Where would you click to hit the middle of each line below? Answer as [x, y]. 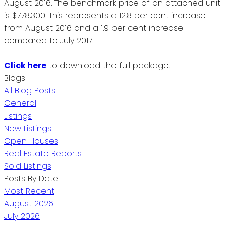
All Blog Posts [30, 90]
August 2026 [29, 203]
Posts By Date [31, 178]
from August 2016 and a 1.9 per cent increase [94, 28]
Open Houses [31, 141]
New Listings [28, 128]
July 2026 [22, 216]
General [20, 103]
